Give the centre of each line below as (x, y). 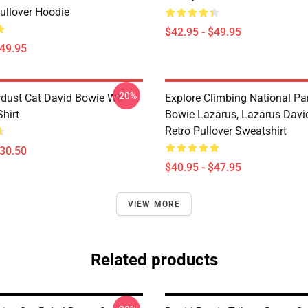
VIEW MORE (154, 204)
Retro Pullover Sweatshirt (226, 131)
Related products (154, 260)
